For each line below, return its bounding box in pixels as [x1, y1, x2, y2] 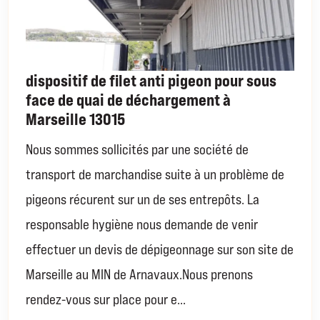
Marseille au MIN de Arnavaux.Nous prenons [26, 266, 254, 283]
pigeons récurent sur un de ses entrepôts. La [26, 191, 260, 208]
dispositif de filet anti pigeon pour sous [26, 71, 277, 91]
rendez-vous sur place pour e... [26, 291, 186, 308]
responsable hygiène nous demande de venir [26, 216, 259, 233]
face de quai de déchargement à [26, 90, 231, 110]
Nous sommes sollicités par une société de [26, 141, 249, 158]
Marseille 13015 [26, 109, 126, 129]
